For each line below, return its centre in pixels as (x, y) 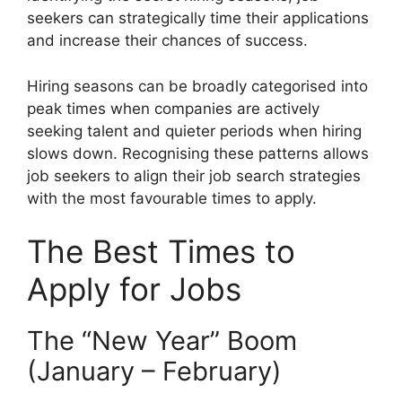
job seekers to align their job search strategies (194, 175)
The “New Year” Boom (162, 341)
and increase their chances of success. (167, 40)
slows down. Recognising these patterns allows (198, 153)
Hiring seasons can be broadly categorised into (197, 86)
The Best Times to (161, 251)
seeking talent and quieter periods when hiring (194, 131)
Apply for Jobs (134, 289)
